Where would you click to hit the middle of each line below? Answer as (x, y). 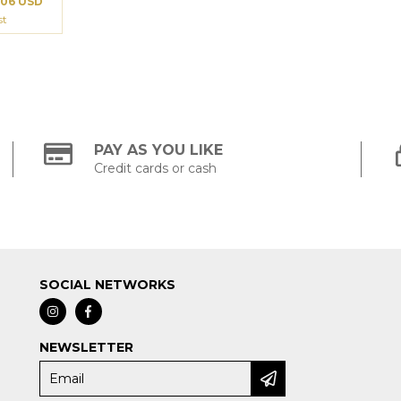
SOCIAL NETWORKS (107, 285)
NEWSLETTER (86, 348)
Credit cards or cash (156, 169)
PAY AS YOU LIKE (159, 150)
